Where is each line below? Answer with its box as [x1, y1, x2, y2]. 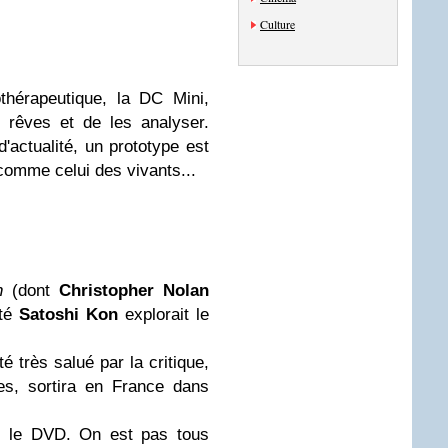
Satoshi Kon [19, 305, 119, 325]
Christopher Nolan [58, 281, 209, 301]
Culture [260, 16, 295, 32]
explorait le [118, 305, 210, 325]
